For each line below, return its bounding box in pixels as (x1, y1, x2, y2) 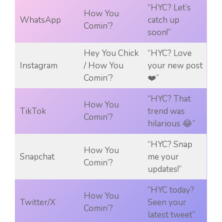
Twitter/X (19, 197, 55, 209)
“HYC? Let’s (147, 2, 191, 14)
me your (147, 151, 179, 163)
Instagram (19, 60, 57, 72)
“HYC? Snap (147, 139, 192, 151)
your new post (147, 60, 203, 72)
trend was (147, 106, 185, 117)
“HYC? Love (147, 48, 192, 59)
